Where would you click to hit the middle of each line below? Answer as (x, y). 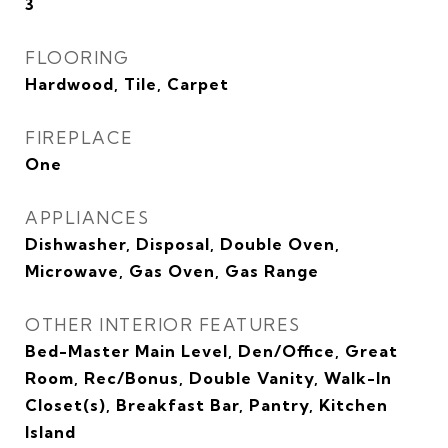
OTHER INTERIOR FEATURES (163, 324)
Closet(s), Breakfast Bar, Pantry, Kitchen (206, 405)
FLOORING (77, 57)
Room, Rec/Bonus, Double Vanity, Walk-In (208, 378)
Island (50, 432)
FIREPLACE (79, 137)
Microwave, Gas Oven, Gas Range (172, 271)
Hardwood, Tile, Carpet (127, 84)
